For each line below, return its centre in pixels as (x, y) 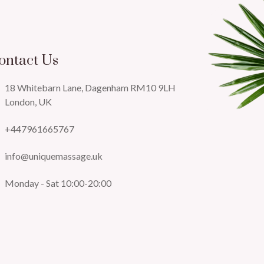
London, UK (29, 102)
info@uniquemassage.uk (54, 156)
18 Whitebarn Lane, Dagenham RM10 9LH (90, 88)
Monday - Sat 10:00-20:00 (58, 183)
